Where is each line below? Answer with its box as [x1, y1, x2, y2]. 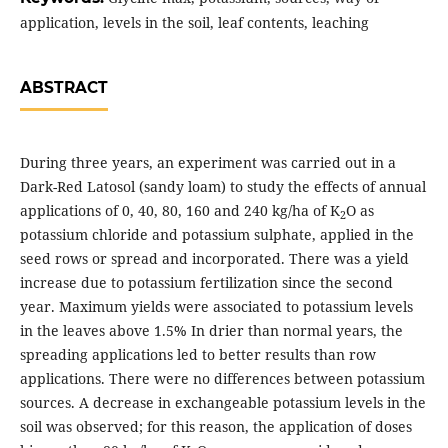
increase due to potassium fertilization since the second [19, 273, 393, 293]
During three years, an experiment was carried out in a [19, 153, 396, 173]
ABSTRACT [19, 78, 108, 98]
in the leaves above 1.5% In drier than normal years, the [19, 321, 403, 341]
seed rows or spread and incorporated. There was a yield [19, 249, 409, 269]
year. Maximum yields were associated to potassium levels [19, 297, 413, 317]
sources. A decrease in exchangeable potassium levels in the [19, 393, 426, 413]
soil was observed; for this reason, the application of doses [19, 417, 412, 437]
